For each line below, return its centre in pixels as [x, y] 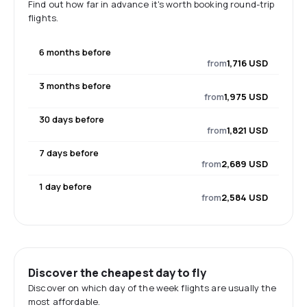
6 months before [75, 52]
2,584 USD [245, 197]
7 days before [69, 153]
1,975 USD [246, 97]
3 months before [75, 86]
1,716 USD [247, 63]
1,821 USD [247, 130]
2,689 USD [245, 164]
